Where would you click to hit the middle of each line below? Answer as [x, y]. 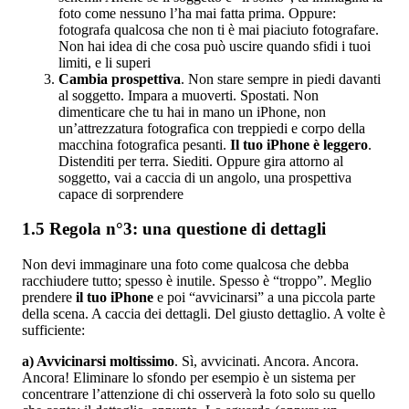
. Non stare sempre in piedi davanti [281, 79]
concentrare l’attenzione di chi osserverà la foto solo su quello [199, 394]
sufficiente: [53, 330]
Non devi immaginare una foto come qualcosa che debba [185, 265]
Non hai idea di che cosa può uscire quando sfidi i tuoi [215, 46]
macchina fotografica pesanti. [144, 144]
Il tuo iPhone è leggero [299, 144]
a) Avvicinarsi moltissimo [98, 362]
